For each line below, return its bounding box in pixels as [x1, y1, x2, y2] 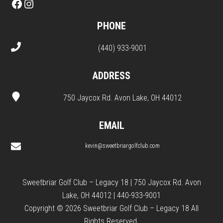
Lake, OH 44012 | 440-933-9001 [62, 190, 161, 200]
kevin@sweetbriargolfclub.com [85, 142, 160, 149]
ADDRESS [93, 69, 130, 82]
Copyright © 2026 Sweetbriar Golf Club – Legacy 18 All [24, 203, 199, 213]
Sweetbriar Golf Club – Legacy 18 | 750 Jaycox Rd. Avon [22, 177, 201, 187]
